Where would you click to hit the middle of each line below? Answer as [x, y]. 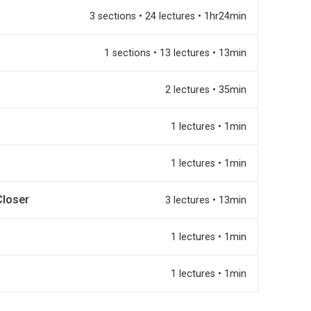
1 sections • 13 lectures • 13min [175, 53]
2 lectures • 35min [206, 90]
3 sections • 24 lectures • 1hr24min [168, 16]
